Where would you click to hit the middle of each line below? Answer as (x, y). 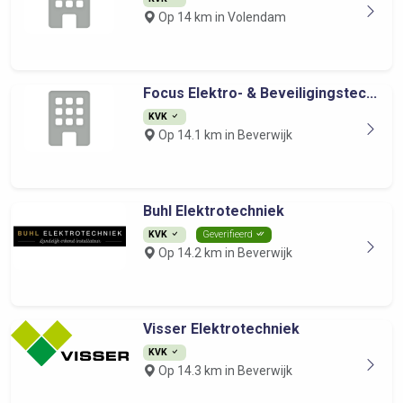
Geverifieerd (229, 234)
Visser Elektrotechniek (221, 329)
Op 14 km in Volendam (220, 17)
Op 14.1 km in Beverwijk (224, 135)
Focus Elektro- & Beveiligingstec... (260, 93)
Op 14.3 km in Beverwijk (224, 371)
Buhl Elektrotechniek (213, 211)
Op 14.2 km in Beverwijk (224, 253)
